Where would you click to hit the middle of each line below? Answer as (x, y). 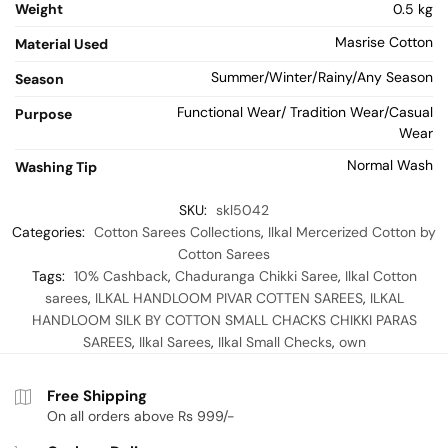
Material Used (61, 44)
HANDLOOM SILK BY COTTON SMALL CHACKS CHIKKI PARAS (224, 320)
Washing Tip (56, 167)
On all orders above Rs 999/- (141, 416)
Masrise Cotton (384, 42)
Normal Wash (390, 165)
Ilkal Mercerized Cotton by (352, 232)
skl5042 (242, 210)
